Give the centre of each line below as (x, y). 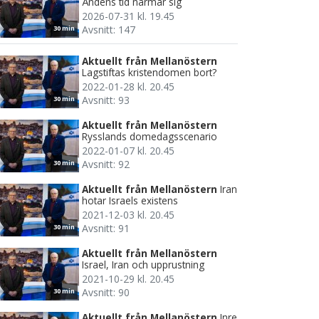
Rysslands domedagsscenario (150, 137)
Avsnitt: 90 (106, 293)
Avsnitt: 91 (106, 229)
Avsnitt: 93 (106, 100)
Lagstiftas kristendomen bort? (149, 73)
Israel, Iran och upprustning (143, 265)
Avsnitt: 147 (109, 30)
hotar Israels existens (130, 201)
